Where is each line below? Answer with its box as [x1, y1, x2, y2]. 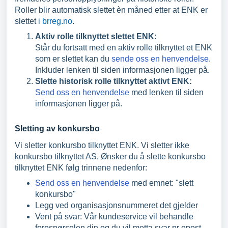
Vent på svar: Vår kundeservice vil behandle [35, 212, 193, 221]
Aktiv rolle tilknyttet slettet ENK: [35, 32, 159, 41]
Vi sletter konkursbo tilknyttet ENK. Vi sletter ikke [15, 141, 189, 150]
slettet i [15, 17, 42, 25]
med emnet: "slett [129, 179, 193, 187]
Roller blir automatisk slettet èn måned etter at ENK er [15, 6, 208, 14]
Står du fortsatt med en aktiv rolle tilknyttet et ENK [35, 43, 212, 52]
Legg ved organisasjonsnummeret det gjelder [35, 201, 198, 210]
